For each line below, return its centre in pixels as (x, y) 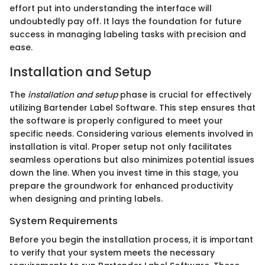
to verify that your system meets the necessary (112, 252)
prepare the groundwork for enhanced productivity (121, 185)
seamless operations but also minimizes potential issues (132, 159)
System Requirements (64, 221)
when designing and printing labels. (86, 198)
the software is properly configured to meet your (116, 120)
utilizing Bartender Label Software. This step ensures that (132, 107)
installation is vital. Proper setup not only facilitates (121, 146)
